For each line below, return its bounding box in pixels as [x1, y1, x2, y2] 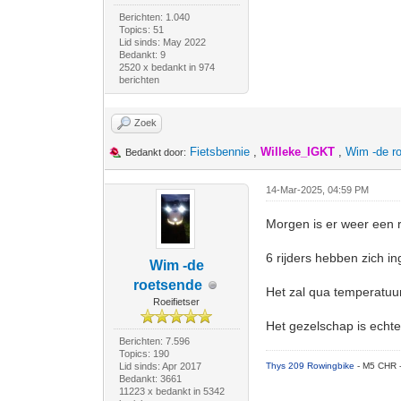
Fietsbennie [190, 145, 251, 158]
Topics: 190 [118, 348, 169, 359]
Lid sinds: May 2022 [118, 37, 206, 47]
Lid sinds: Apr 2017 [118, 361, 201, 371]
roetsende [132, 277, 202, 293]
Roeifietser [153, 296, 200, 307]
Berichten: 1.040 [118, 12, 190, 22]
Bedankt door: [125, 147, 187, 158]
